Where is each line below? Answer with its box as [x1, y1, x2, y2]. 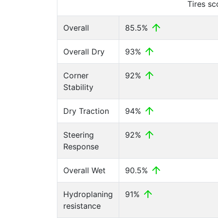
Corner [63, 71, 89, 80]
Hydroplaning [63, 189, 113, 199]
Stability [63, 82, 93, 92]
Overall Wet [63, 165, 106, 175]
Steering [63, 130, 94, 140]
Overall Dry [63, 47, 105, 56]
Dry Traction [63, 106, 109, 116]
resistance [63, 201, 101, 211]
